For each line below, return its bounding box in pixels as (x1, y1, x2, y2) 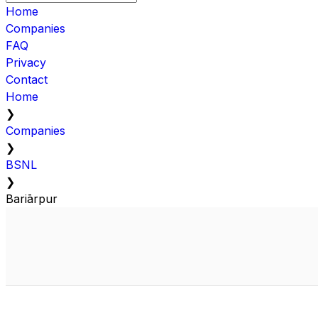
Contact (6, 72, 48, 87)
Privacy (6, 55, 46, 70)
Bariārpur (6, 191, 57, 206)
